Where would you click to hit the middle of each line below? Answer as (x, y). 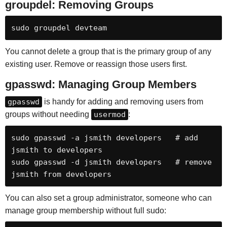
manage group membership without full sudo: (85, 210)
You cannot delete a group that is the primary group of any (108, 51)
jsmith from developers (61, 174)
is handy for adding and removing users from (122, 101)
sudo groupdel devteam (59, 28)
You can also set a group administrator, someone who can (108, 198)
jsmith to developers (56, 150)
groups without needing (48, 114)
